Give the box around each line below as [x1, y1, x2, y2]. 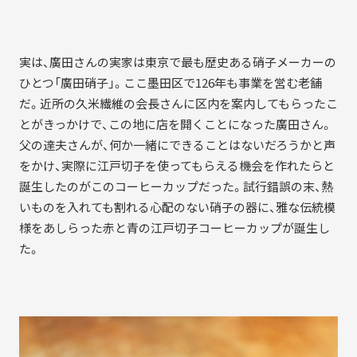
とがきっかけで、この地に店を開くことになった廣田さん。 [18, 116, 332, 134]
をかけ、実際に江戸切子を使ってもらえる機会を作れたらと [18, 157, 335, 175]
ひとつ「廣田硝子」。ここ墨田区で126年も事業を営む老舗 [18, 74, 322, 92]
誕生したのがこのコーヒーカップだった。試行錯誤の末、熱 [18, 178, 333, 196]
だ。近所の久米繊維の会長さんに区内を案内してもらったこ [18, 95, 338, 113]
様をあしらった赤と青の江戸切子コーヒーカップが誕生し [18, 219, 330, 237]
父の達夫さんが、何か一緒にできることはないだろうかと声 [18, 136, 335, 155]
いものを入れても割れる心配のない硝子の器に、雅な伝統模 [18, 198, 335, 217]
